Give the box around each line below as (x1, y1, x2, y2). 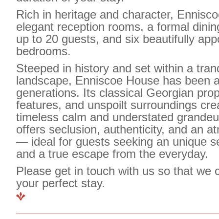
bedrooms (16, 44, 67, 58)
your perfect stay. (16, 176, 105, 190)
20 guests (45, 32, 96, 45)
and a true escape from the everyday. (16, 147, 208, 160)
